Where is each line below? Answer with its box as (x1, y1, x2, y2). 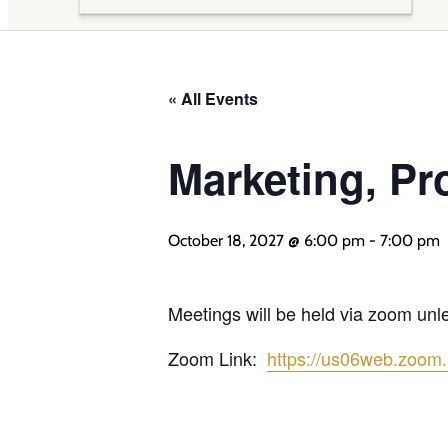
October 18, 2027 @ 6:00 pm (168, 231, 365, 251)
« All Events (168, 87, 258, 111)
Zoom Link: (168, 345, 267, 372)
